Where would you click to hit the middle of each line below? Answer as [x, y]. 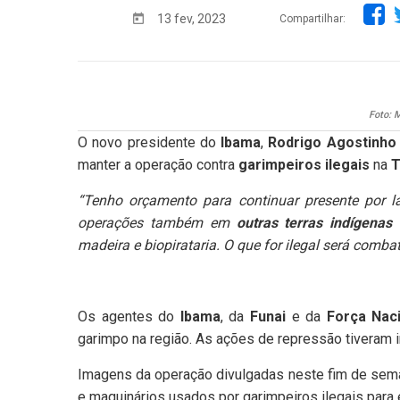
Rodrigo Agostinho [332, 143]
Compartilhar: [312, 18]
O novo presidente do [147, 143]
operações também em [157, 223]
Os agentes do [126, 317]
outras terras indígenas [314, 223]
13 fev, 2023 [192, 18]
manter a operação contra [158, 165]
